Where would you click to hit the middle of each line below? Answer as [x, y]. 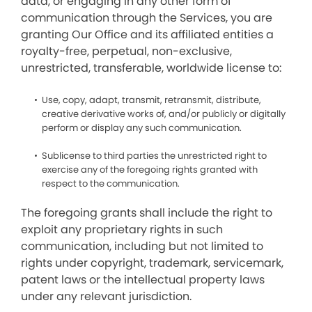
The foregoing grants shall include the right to [147, 213]
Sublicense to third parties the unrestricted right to [154, 156]
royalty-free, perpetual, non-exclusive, [126, 51]
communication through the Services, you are [147, 18]
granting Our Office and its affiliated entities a [147, 34]
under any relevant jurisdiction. [106, 296]
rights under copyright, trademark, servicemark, [152, 263]
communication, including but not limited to [142, 246]
